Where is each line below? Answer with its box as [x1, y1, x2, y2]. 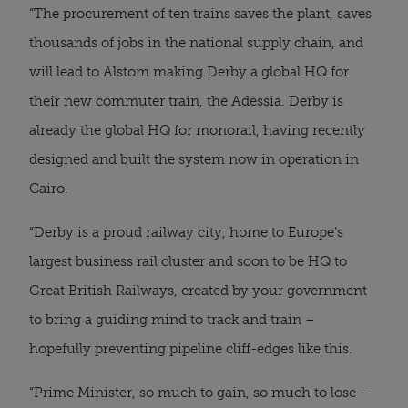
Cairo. [29, 179, 68, 197]
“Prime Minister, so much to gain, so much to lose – [29, 383, 370, 401]
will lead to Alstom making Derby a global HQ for [29, 63, 349, 80]
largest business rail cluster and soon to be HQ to [29, 252, 347, 270]
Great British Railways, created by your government [29, 281, 367, 299]
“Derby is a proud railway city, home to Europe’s [29, 223, 343, 240]
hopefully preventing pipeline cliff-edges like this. [29, 340, 352, 357]
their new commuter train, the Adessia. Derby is [29, 92, 343, 109]
